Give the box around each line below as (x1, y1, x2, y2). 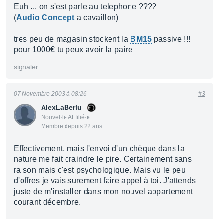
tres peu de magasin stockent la (14, 35, 131, 43)
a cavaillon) (74, 13, 119, 22)
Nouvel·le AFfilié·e (41, 114, 90, 121)
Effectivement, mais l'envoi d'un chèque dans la (14, 144, 185, 153)
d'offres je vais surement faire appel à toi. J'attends (14, 176, 196, 185)
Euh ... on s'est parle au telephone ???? (14, 2, 157, 11)
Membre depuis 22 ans (41, 123, 102, 130)
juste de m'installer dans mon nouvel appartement (14, 187, 193, 196)
